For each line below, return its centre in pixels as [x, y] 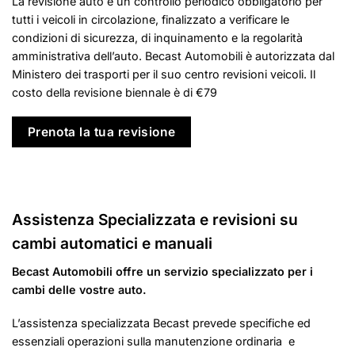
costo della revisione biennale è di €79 [115, 93]
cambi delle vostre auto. [79, 290]
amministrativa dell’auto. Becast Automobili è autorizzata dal [173, 56]
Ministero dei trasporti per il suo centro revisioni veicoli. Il [164, 74]
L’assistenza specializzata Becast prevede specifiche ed [161, 323]
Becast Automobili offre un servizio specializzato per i [162, 272]
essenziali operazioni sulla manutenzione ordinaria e [153, 341]
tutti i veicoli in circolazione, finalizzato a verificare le [151, 20]
